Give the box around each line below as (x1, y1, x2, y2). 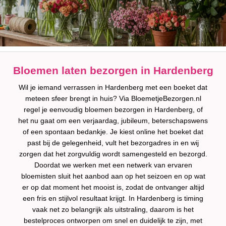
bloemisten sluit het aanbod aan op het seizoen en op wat (21, 172, 205, 180)
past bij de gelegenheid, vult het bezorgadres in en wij (27, 139, 199, 147)
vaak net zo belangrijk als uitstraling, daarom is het (32, 205, 194, 213)
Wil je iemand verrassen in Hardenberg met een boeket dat (19, 83, 207, 91)
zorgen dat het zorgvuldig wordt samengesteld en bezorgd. (19, 150, 207, 158)
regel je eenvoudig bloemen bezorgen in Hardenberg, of (23, 105, 203, 114)
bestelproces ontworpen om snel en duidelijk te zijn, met (24, 216, 202, 224)
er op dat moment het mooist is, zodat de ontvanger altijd (22, 183, 204, 191)
